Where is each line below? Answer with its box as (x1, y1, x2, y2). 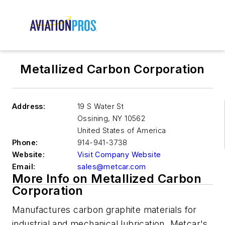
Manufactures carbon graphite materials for (12, 204, 197, 215)
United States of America (77, 126, 166, 135)
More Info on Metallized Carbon (12, 171, 201, 186)
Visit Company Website (77, 150, 161, 159)
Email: (12, 162, 36, 171)
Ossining (77, 114, 108, 123)
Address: (12, 102, 46, 111)
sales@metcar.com (77, 162, 146, 171)
